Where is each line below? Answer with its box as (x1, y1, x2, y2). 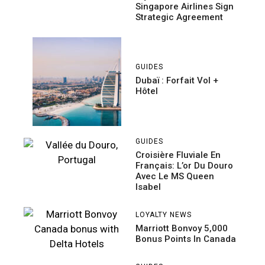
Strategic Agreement (135, 11, 223, 22)
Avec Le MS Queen (135, 170, 214, 182)
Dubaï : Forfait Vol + (135, 75, 218, 86)
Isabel (135, 181, 161, 192)
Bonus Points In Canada (135, 233, 236, 244)
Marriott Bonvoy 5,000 (135, 222, 228, 234)
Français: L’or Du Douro (135, 160, 233, 171)
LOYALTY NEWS (135, 210, 192, 219)
